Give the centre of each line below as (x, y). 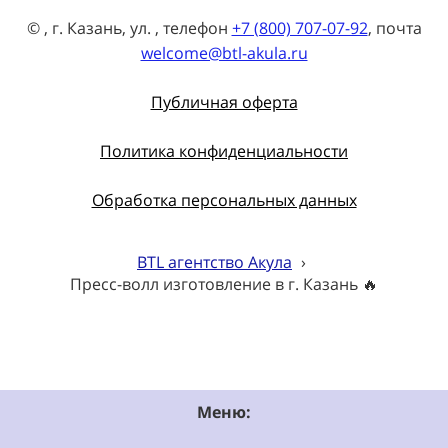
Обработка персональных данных (224, 199)
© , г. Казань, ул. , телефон (129, 27)
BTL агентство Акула (214, 261)
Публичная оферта (224, 101)
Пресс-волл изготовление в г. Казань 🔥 (224, 283)
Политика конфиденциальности (224, 150)
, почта (394, 27)
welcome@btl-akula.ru (224, 52)
